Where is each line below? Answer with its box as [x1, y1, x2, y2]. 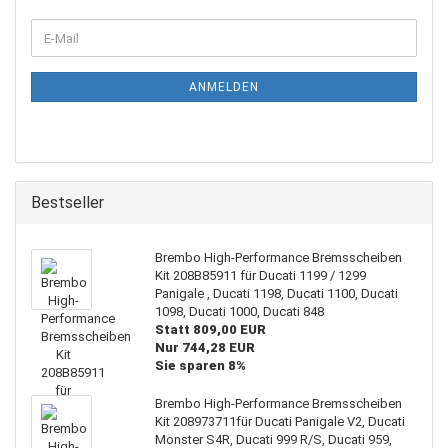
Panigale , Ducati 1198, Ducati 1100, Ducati [154, 286, 398, 301]
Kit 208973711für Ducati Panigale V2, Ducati [154, 414, 405, 429]
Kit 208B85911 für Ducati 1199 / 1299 [154, 268, 366, 283]
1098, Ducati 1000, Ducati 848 [154, 304, 324, 319]
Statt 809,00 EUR [154, 322, 266, 337]
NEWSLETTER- [30, 55, 126, 70]
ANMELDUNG [30, 73, 115, 88]
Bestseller [31, 193, 104, 212]
